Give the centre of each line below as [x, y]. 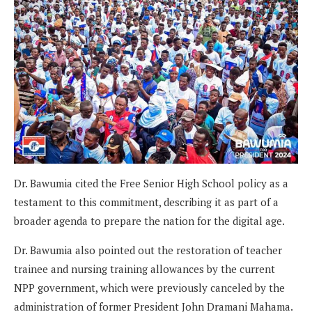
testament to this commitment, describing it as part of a [146, 202]
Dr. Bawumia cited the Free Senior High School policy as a [151, 183]
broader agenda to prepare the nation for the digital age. [149, 220]
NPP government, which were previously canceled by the [149, 287]
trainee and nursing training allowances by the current [145, 268]
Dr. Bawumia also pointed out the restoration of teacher [148, 250]
